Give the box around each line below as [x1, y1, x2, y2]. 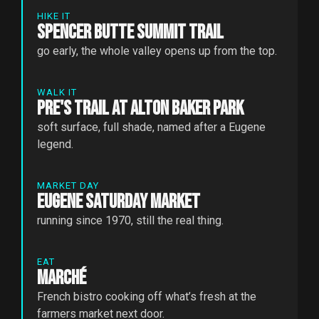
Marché [37, 266, 86, 290]
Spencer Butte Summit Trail [37, 20, 224, 44]
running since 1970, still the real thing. [37, 213, 224, 227]
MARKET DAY [37, 179, 99, 191]
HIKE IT [37, 10, 70, 21]
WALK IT [37, 86, 77, 98]
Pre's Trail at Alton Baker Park [37, 96, 244, 120]
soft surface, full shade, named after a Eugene [37, 120, 266, 134]
